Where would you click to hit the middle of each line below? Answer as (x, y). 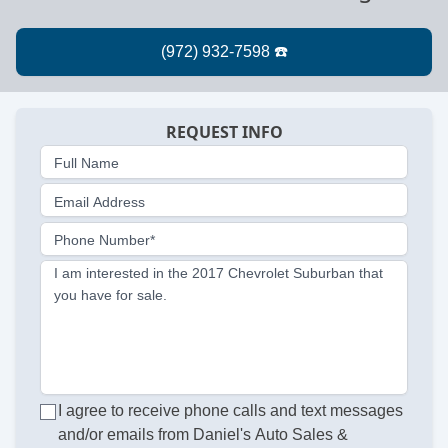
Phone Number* (104, 240)
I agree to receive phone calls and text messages (231, 411)
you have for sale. (110, 294)
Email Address (99, 201)
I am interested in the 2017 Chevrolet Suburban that (218, 272)
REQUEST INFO (224, 132)
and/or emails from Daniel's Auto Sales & (203, 435)
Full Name (86, 163)
